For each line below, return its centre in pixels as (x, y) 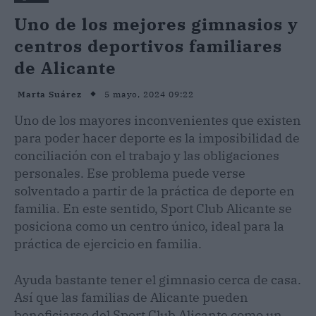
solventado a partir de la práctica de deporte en (154, 190)
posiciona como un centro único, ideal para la (149, 226)
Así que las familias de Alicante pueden (131, 297)
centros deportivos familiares (148, 45)
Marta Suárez (50, 95)
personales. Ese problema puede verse (130, 173)
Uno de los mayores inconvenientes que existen (158, 120)
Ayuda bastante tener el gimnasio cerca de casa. (158, 279)
